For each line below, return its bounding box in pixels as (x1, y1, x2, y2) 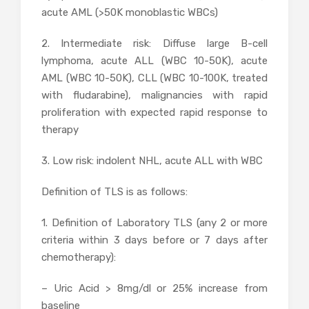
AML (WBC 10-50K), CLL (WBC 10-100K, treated (41, 72, 268, 84)
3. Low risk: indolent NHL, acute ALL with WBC (41, 154, 263, 167)
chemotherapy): (41, 251, 116, 263)
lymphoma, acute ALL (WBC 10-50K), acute (41, 54, 268, 67)
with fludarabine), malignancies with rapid (41, 89, 268, 101)
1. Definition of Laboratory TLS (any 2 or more (41, 217, 268, 229)
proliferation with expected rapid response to (41, 106, 268, 119)
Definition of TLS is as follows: (41, 186, 188, 198)
